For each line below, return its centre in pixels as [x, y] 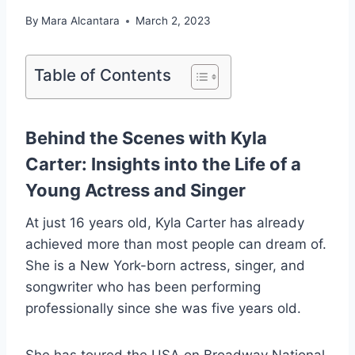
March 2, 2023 [174, 21]
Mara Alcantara [81, 21]
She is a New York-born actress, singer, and [165, 266]
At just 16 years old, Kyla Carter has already [165, 223]
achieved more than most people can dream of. [176, 244]
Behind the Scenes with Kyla [146, 138]
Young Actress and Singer [136, 191]
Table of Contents [103, 75]
